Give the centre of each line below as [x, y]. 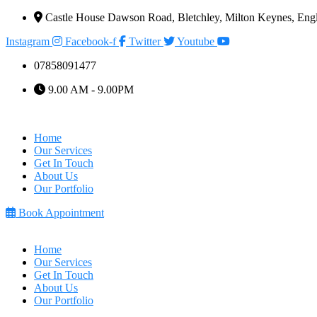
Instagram [28, 41]
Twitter [145, 41]
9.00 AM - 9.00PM [91, 90]
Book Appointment [61, 213]
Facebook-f [91, 41]
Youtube [196, 41]
